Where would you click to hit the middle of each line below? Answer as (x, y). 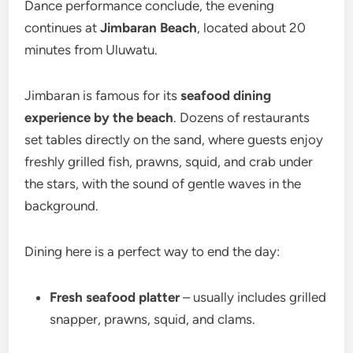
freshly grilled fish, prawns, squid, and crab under (169, 161)
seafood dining (226, 95)
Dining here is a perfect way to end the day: (152, 251)
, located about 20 (252, 27)
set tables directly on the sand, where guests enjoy (174, 139)
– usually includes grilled (253, 297)
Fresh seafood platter (115, 297)
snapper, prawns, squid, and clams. (153, 319)
